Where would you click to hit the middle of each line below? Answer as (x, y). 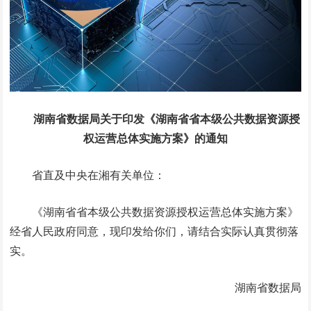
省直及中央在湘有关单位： (99, 175)
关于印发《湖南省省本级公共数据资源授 (200, 118)
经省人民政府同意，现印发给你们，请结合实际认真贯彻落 (154, 231)
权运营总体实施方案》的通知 (155, 138)
